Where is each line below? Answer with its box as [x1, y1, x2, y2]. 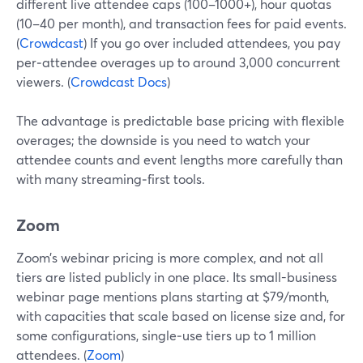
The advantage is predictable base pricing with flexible [16, 112, 344, 129]
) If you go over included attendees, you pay [83, 34, 340, 51]
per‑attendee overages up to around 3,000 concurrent [16, 53, 340, 70]
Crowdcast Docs [70, 73, 167, 90]
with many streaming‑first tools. [16, 170, 205, 187]
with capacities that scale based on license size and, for [16, 307, 345, 324]
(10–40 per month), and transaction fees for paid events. [16, 15, 347, 32]
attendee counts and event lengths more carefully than [16, 151, 343, 168]
